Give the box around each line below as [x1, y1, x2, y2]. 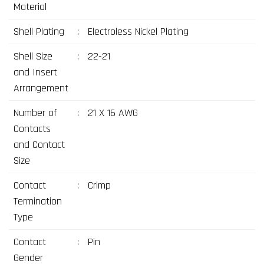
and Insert [13, 65, 57, 79]
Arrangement [13, 81, 68, 95]
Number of [13, 106, 57, 120]
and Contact [13, 138, 65, 151]
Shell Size [13, 49, 52, 63]
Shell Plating [13, 25, 64, 38]
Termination [13, 194, 62, 208]
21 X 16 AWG [87, 106, 138, 120]
